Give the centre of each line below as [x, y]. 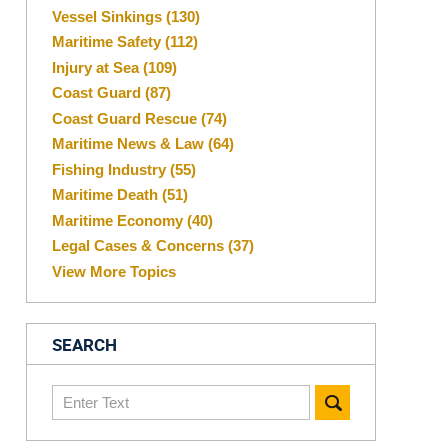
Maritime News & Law [130, 144]
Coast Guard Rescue [126, 118]
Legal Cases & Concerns [140, 246]
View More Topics [114, 271]
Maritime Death [107, 195]
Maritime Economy [119, 220]
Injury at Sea [97, 67]
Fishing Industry [111, 169]
